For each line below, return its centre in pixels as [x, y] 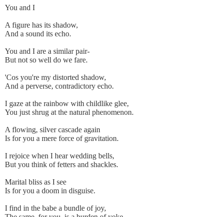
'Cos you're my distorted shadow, [55, 77]
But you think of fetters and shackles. [62, 165]
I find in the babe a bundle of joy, [55, 208]
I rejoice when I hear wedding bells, [60, 156]
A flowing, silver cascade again [53, 130]
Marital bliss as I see [36, 182]
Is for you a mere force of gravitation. [62, 139]
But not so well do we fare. [46, 60]
